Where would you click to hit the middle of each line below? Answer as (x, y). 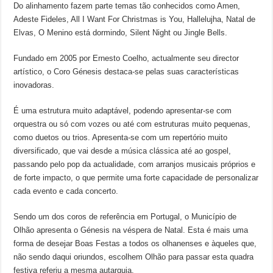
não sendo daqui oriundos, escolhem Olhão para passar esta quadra (134, 257)
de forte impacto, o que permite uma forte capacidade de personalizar (136, 178)
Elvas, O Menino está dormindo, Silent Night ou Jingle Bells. (121, 33)
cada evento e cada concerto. (66, 191)
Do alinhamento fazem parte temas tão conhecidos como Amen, (127, 6)
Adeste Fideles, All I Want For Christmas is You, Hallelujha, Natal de (135, 19)
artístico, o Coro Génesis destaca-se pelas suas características (126, 72)
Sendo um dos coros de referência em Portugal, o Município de (125, 217)
